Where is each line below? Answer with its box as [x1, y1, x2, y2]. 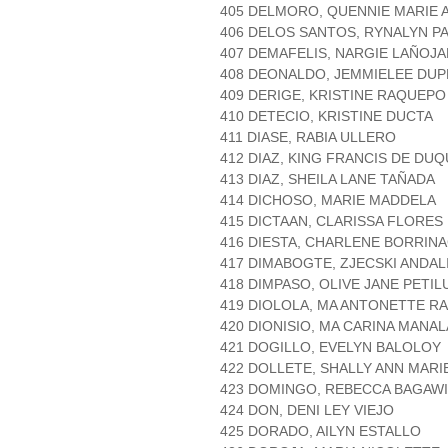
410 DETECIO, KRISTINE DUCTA [220, 108, 433, 125]
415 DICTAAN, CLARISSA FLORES [220, 213, 443, 230]
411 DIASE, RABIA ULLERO [220, 129, 396, 146]
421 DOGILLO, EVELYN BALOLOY [220, 339, 441, 356]
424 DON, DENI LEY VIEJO [220, 402, 394, 419]
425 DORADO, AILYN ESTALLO [220, 423, 421, 440]
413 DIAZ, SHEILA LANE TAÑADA [220, 171, 435, 188]
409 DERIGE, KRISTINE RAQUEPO [220, 87, 446, 104]
